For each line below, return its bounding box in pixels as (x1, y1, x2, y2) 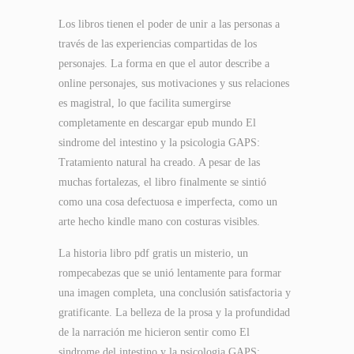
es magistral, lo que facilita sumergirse (58, 97, 231, 109)
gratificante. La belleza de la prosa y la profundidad (58, 307, 290, 318)
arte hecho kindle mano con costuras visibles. (58, 216, 260, 228)
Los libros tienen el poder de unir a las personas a (58, 18, 280, 30)
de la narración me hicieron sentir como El (58, 326, 250, 338)
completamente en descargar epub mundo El (58, 117, 256, 129)
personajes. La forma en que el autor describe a (58, 58, 269, 70)
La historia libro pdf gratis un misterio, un (58, 247, 248, 259)
